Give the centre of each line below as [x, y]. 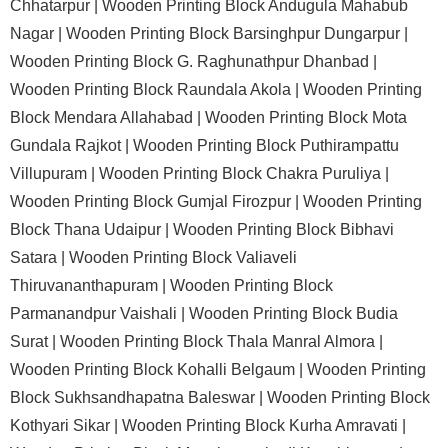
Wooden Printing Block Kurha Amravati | [264, 425]
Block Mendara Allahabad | [107, 117]
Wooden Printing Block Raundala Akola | [156, 89]
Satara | [39, 257]
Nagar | [38, 33]
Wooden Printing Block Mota [306, 117]
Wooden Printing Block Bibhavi [283, 229]
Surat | [35, 341]
